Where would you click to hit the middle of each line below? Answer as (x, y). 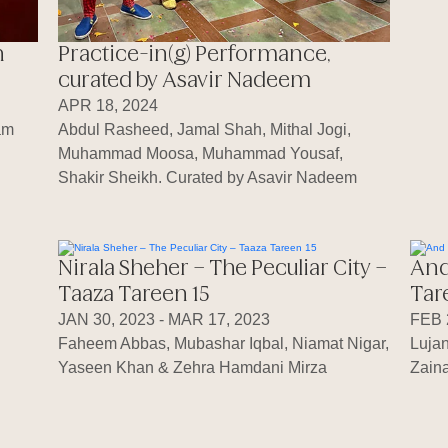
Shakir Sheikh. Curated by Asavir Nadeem (207, 177)
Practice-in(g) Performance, (194, 54)
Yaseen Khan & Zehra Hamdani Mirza (192, 368)
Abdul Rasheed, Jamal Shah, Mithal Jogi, (204, 129)
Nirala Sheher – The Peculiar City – (222, 269)
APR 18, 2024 (107, 105)
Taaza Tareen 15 (133, 295)
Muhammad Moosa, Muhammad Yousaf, (200, 153)
